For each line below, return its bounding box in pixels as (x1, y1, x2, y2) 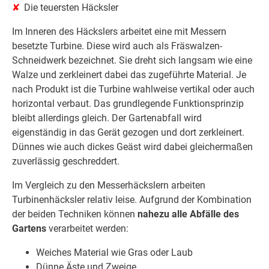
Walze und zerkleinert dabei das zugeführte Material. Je (12, 68, 246, 80)
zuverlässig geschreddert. (12, 155, 119, 167)
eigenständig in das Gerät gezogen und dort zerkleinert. (12, 126, 244, 138)
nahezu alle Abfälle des (138, 208, 239, 220)
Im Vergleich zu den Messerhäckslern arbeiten (12, 179, 205, 191)
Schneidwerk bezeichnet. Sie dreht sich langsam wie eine (12, 54, 252, 66)
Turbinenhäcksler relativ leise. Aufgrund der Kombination (12, 193, 252, 205)
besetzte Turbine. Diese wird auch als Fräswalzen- (12, 40, 222, 52)
